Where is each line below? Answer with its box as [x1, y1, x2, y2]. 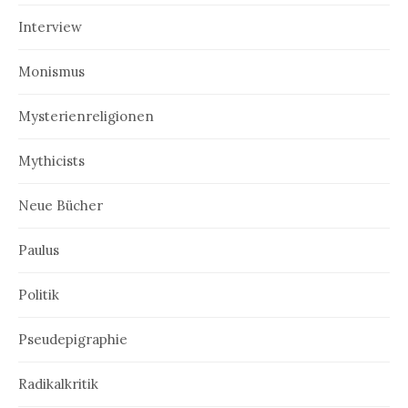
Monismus [18, 63, 85, 81]
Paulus [18, 241, 59, 260]
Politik [18, 286, 59, 304]
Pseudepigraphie [18, 331, 127, 349]
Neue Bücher [18, 197, 103, 215]
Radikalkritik [18, 375, 98, 393]
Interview [18, 18, 82, 36]
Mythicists [18, 152, 85, 170]
